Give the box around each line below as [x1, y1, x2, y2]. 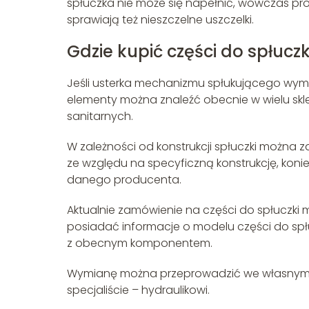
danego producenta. [67, 172, 181, 188]
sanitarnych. [67, 108, 133, 125]
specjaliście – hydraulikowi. [67, 282, 210, 299]
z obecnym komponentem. [67, 235, 212, 252]
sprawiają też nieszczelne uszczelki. [67, 12, 254, 28]
